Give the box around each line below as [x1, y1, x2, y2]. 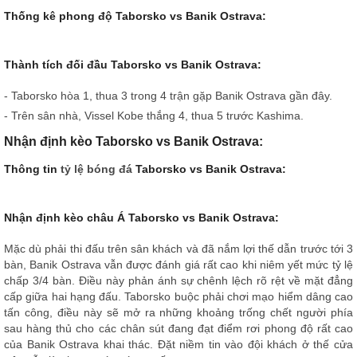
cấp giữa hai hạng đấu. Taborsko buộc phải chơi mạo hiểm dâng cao [4, 289, 353, 303]
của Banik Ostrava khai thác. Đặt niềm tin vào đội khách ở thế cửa [4, 337, 353, 351]
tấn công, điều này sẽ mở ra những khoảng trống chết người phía [4, 305, 353, 319]
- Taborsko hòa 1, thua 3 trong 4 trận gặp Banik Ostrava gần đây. [4, 88, 332, 102]
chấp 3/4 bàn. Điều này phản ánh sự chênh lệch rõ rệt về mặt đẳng [4, 273, 353, 287]
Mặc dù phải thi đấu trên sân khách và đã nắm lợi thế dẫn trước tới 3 [4, 241, 353, 255]
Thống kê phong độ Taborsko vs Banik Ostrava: [4, 9, 266, 22]
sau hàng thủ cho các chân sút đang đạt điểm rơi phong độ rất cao [4, 321, 353, 335]
